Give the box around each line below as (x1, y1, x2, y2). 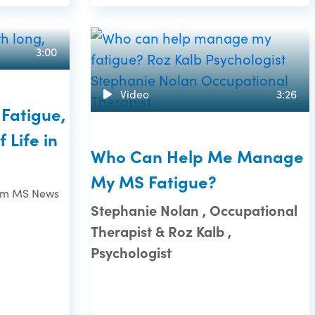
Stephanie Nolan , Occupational (91, 200, 298, 220)
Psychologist (91, 243, 172, 262)
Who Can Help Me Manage (91, 144, 304, 168)
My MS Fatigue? (91, 169, 217, 193)
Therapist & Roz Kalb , (91, 221, 232, 241)
